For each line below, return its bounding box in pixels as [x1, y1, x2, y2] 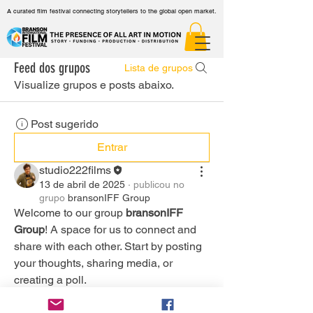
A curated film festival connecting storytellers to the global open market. [7, 7, 217, 15]
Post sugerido [31, 117, 99, 131]
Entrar [96, 140, 127, 154]
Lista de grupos [124, 61, 193, 73]
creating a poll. [14, 272, 87, 286]
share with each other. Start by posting [14, 239, 202, 253]
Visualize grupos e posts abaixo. [14, 78, 174, 92]
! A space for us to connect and [45, 222, 196, 236]
